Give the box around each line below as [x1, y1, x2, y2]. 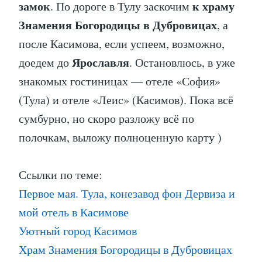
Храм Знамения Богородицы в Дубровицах [19, 242, 232, 258]
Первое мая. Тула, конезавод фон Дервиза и [19, 185, 235, 202]
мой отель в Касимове [19, 204, 129, 220]
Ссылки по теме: [19, 167, 102, 183]
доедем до [19, 54, 72, 71]
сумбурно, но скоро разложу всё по [19, 111, 194, 127]
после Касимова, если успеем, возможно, [19, 36, 225, 52]
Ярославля [72, 54, 129, 71]
